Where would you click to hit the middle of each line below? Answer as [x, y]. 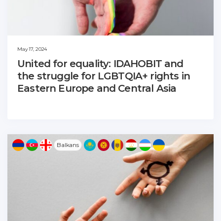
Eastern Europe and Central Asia [97, 88]
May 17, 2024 [32, 49]
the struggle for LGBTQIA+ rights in [104, 76]
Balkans [68, 145]
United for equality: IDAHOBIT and [100, 63]
